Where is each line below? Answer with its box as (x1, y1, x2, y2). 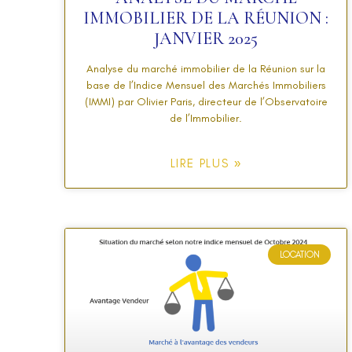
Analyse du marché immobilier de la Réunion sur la (86, 61, 325, 75)
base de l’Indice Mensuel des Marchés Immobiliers (86, 78, 326, 92)
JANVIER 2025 (154, 27, 258, 49)
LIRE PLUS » (170, 156, 242, 170)
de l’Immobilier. (170, 111, 242, 125)
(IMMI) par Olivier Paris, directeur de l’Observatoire (84, 94, 328, 108)
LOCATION (279, 248, 320, 260)
